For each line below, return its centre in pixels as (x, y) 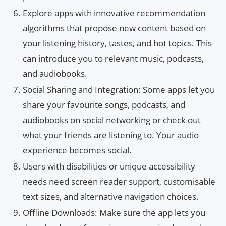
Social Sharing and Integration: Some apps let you (119, 90)
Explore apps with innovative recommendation (114, 13)
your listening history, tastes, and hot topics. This (117, 43)
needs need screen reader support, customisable (119, 182)
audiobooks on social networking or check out (112, 120)
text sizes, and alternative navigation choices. (111, 197)
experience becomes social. (77, 150)
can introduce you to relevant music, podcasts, (113, 59)
